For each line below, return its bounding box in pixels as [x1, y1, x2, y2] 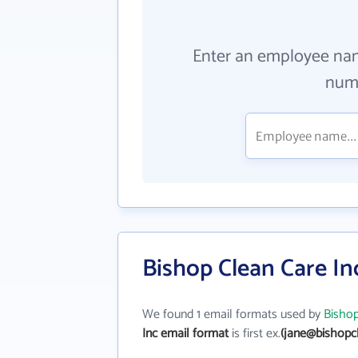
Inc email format [142, 323, 229, 344]
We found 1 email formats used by [142, 304, 324, 325]
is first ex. [229, 323, 280, 344]
